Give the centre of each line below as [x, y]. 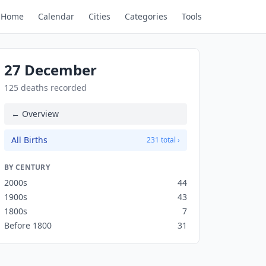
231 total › [163, 140]
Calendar [56, 16]
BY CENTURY [27, 167]
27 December [50, 70]
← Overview [35, 114]
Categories [146, 16]
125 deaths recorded [45, 88]
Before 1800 [28, 225]
